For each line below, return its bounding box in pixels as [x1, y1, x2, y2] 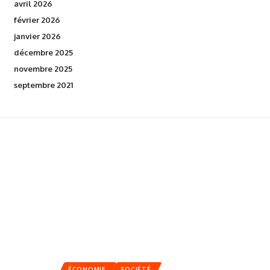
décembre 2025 [13, 47, 73, 57]
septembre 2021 [13, 80, 73, 90]
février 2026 [13, 14, 60, 25]
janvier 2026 [13, 31, 61, 41]
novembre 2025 [13, 63, 72, 74]
